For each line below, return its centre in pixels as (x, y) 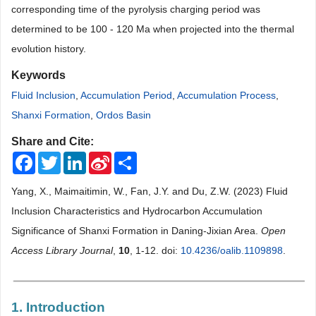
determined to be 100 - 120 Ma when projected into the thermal (153, 29)
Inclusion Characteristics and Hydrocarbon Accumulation (137, 211)
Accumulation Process (226, 96)
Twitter (75, 158)
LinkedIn (105, 158)
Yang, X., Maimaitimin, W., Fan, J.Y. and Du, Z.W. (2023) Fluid (150, 192)
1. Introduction (58, 307)
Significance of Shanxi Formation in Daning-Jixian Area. (136, 231)
